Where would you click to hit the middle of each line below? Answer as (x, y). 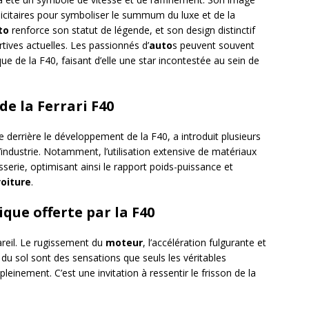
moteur (124, 242)
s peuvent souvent (213, 45)
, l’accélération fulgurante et (205, 242)
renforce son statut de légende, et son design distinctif (132, 30)
